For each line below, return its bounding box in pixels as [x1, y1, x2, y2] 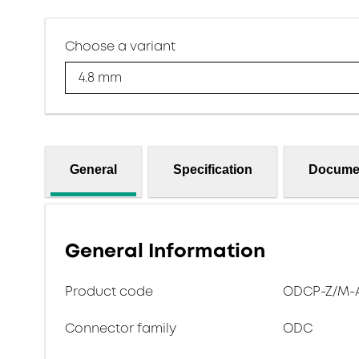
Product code [65, 282, 153, 301]
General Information [65, 237, 265, 264]
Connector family [65, 319, 176, 337]
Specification [173, 162, 252, 176]
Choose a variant [65, 37, 175, 55]
